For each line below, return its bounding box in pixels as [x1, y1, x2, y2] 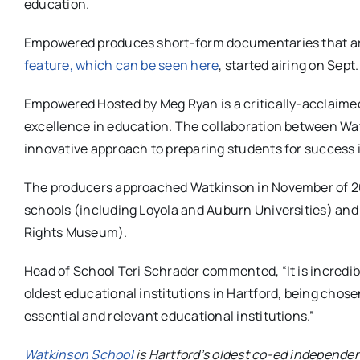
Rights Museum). [23, 223, 128, 241]
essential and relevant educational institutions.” [23, 306, 315, 325]
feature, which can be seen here [23, 55, 219, 74]
